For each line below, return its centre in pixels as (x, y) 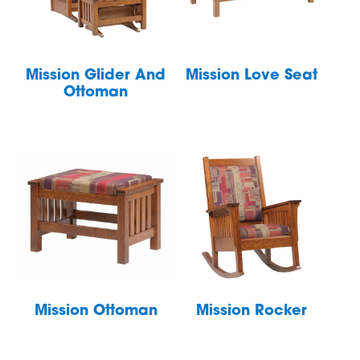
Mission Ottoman (96, 312)
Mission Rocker (251, 312)
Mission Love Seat (251, 76)
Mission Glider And (96, 76)
